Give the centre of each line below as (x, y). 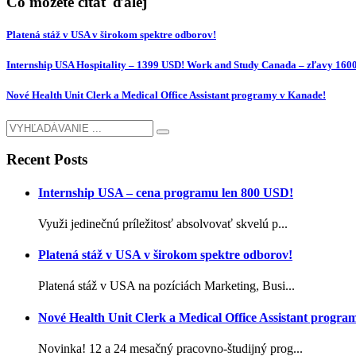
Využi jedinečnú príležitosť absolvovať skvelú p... (163, 223)
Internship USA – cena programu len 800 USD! (166, 192)
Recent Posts (47, 160)
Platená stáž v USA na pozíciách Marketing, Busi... (166, 286)
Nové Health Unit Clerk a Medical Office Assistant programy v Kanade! (166, 95)
